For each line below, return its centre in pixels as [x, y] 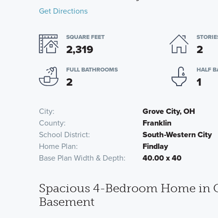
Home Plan [57, 146]
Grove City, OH [169, 111]
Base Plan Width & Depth [81, 158]
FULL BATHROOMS [92, 70]
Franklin [157, 123]
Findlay [155, 146]
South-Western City [177, 135]
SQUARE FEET [85, 37]
